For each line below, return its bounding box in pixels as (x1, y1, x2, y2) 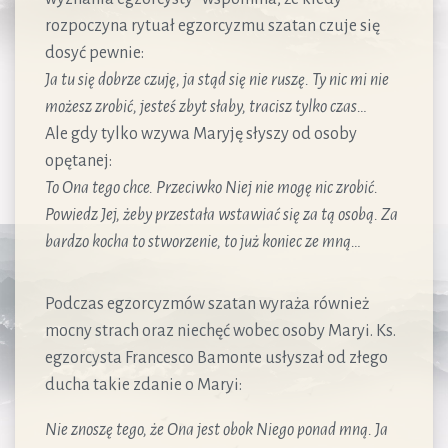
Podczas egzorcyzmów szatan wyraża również (45, 294, 369, 313)
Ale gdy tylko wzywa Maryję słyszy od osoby (45, 124, 357, 143)
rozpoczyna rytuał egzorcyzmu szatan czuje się (45, 16, 380, 35)
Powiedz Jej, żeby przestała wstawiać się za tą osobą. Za (45, 205, 398, 224)
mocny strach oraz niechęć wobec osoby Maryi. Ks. (45, 321, 396, 340)
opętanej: (45, 151, 112, 170)
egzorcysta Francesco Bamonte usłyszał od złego (45, 348, 388, 367)
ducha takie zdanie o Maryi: (45, 375, 242, 394)
